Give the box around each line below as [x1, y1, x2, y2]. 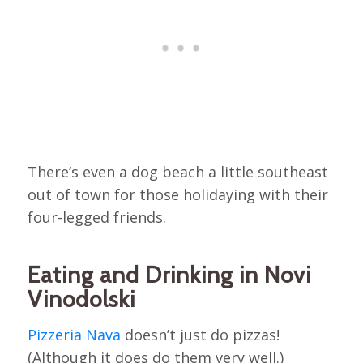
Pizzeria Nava [27, 325, 121, 345]
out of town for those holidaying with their [27, 184, 328, 204]
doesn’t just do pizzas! [120, 325, 280, 345]
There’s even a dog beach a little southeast [27, 161, 328, 181]
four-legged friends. [27, 207, 166, 227]
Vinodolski [27, 284, 135, 313]
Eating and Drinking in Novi [27, 260, 311, 288]
